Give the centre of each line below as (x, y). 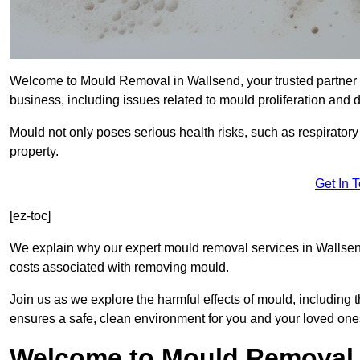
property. (34, 152)
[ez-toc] (30, 216)
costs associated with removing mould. (119, 268)
